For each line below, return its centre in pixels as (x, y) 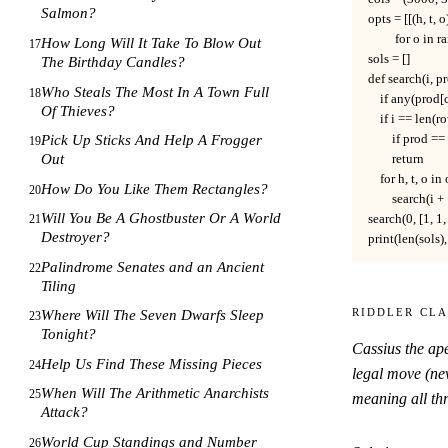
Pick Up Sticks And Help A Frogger (152, 140)
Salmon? (69, 13)
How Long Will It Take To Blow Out (151, 42)
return (396, 158)
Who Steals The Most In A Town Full (155, 91)
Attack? (65, 412)
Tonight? (69, 334)
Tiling (59, 285)
